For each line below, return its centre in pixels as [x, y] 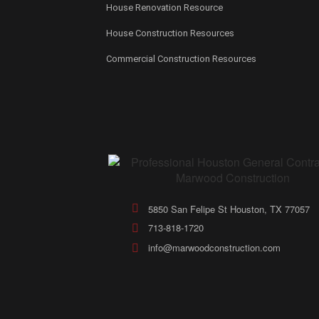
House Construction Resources [170, 33]
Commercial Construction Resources [181, 59]
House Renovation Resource [164, 7]
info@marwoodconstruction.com [214, 247]
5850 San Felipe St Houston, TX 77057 [229, 209]
